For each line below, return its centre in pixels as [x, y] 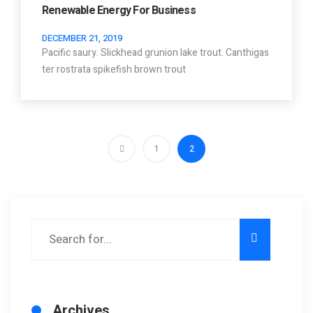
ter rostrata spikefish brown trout [114, 70]
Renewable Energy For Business [119, 11]
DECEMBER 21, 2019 [82, 38]
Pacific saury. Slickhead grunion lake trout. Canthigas [155, 53]
